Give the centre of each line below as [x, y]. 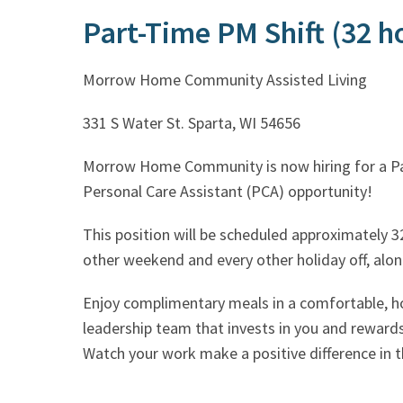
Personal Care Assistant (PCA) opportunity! [228, 191]
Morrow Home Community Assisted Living [225, 79]
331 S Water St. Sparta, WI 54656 [192, 122]
